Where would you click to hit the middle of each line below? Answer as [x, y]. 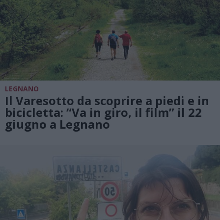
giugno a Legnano [57, 124]
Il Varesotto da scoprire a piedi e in [107, 100]
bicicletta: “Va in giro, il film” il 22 [103, 112]
